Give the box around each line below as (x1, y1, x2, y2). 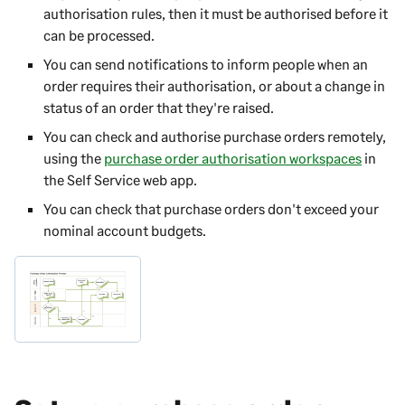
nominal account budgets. (43, 221, 206, 239)
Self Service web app (67, 170, 193, 188)
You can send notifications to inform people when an (43, 54, 368, 72)
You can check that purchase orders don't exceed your (43, 199, 379, 217)
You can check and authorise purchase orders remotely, (43, 127, 386, 145)
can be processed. (43, 25, 155, 43)
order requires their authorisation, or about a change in (43, 76, 385, 94)
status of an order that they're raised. (43, 98, 274, 116)
